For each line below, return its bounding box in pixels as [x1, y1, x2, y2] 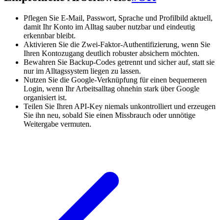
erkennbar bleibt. [24, 31, 76, 40]
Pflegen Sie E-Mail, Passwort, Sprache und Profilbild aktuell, [24, 14, 213, 23]
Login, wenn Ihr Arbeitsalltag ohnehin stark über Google [24, 84, 199, 93]
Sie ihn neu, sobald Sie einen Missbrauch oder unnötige [24, 111, 195, 120]
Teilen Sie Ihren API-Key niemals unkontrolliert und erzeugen [24, 102, 216, 111]
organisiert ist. [24, 93, 67, 102]
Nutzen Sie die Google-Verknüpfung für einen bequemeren [24, 76, 207, 84]
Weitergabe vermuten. [24, 120, 91, 129]
